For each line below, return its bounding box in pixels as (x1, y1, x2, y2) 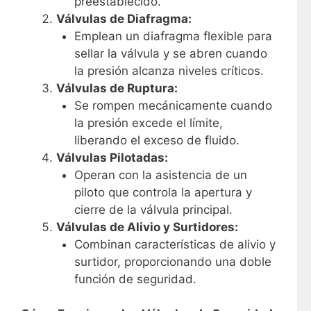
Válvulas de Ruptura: (56, 81, 178, 95)
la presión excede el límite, (74, 115, 223, 130)
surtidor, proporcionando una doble (74, 254, 271, 269)
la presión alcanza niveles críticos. (74, 63, 264, 78)
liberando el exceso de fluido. (74, 133, 239, 147)
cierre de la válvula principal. (74, 202, 233, 217)
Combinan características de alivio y (74, 237, 276, 251)
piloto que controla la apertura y (74, 185, 252, 199)
